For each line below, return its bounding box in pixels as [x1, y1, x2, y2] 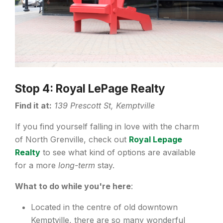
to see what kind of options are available [40, 147, 196, 158]
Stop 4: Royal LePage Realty [15, 82, 165, 96]
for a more [15, 160, 58, 171]
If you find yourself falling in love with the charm [15, 121, 199, 132]
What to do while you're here [15, 181, 131, 192]
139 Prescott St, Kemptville [54, 101, 155, 111]
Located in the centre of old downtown [31, 202, 178, 213]
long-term [58, 160, 95, 171]
